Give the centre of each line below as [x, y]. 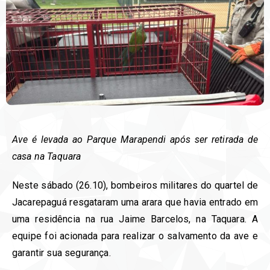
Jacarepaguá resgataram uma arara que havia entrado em [135, 202]
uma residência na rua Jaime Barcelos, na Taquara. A [135, 219]
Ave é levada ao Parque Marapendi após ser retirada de [135, 140]
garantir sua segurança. [61, 253]
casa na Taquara [47, 157]
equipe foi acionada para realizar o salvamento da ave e [135, 236]
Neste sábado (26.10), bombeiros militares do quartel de [135, 186]
